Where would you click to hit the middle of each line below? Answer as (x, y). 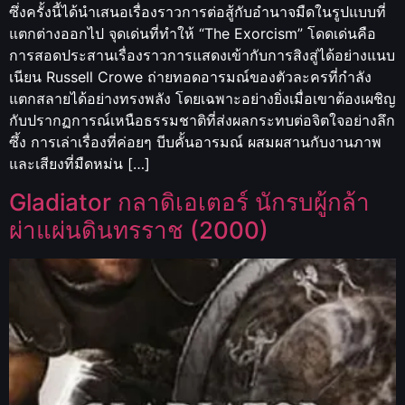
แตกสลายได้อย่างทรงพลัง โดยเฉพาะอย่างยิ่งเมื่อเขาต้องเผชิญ (202, 99)
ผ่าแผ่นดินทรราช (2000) (139, 230)
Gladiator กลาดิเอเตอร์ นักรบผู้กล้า (189, 202)
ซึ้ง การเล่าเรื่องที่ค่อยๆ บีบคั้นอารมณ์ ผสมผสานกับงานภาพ (195, 142)
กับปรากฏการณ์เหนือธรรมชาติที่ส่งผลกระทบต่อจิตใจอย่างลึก (202, 121)
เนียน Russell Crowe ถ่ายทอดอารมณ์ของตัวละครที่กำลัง (190, 77)
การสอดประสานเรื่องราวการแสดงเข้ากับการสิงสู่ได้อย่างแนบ (202, 56)
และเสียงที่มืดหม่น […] (80, 164)
